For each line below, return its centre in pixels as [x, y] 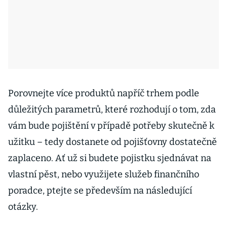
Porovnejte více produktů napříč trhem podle [104, 93]
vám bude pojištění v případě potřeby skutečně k [111, 126]
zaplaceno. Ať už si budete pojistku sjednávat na [110, 158]
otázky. [23, 207]
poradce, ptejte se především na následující [100, 191]
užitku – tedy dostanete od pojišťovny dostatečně [112, 142]
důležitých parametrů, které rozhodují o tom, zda [112, 109]
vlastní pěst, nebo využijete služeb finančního [104, 174]
